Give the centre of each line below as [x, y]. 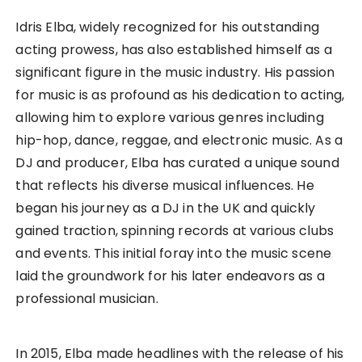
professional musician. [87, 299]
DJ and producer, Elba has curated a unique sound [177, 163]
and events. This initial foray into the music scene [174, 254]
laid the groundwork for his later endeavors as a [170, 276]
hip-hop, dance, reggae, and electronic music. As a [179, 141]
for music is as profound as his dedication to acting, [180, 95]
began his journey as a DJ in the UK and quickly [166, 208]
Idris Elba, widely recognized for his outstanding [167, 27]
